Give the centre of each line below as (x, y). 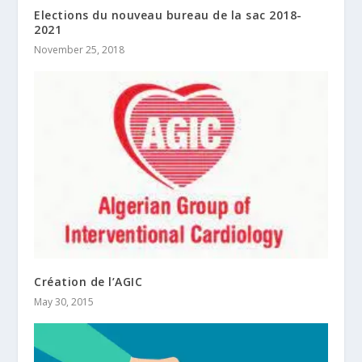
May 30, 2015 (64, 302)
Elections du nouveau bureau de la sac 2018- (168, 15)
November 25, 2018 (80, 49)
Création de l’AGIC (88, 282)
